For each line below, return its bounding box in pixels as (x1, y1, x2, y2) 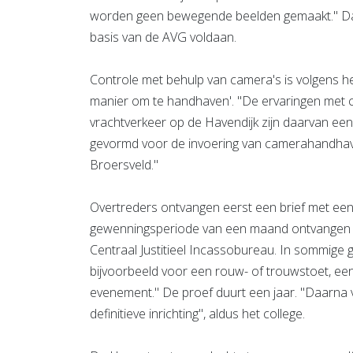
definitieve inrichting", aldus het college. (90, 304, 305, 322)
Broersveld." (90, 155, 158, 173)
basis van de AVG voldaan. (90, 28, 236, 46)
